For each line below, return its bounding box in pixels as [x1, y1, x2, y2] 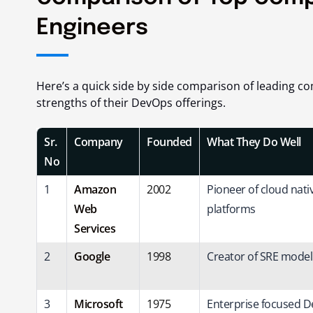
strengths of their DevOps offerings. [36, 94, 226, 110]
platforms [207, 201, 256, 217]
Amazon [74, 181, 116, 197]
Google [74, 248, 110, 264]
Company [74, 133, 123, 150]
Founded [147, 133, 192, 150]
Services [74, 220, 115, 236]
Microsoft [74, 296, 123, 312]
